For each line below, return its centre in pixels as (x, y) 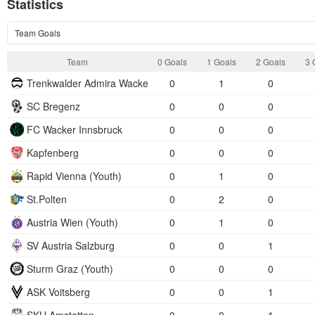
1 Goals (221, 62)
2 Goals (271, 62)
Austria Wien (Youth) (72, 222)
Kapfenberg (53, 153)
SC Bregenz (53, 106)
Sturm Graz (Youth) (70, 269)
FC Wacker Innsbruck (75, 129)
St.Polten (47, 199)
